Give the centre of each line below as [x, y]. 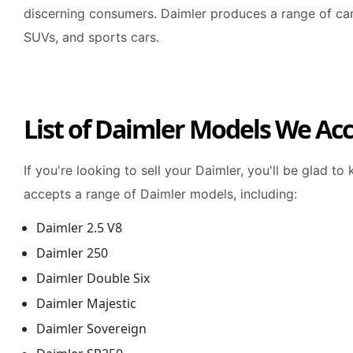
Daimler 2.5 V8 [79, 228]
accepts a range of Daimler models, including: [160, 194]
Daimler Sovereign [91, 329]
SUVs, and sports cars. [91, 37]
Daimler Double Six [93, 278]
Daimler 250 [72, 253]
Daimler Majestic [86, 303]
